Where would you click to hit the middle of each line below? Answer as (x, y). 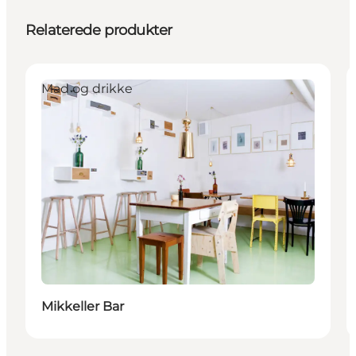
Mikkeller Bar (83, 306)
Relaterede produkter (99, 30)
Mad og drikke (87, 88)
